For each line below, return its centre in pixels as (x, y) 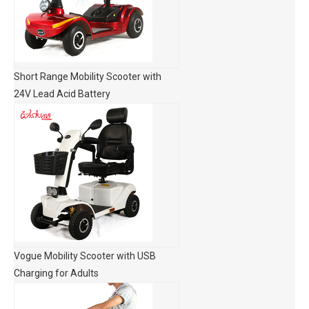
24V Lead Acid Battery (62, 94)
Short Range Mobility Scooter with (88, 77)
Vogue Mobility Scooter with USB (85, 256)
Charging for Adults (56, 273)
